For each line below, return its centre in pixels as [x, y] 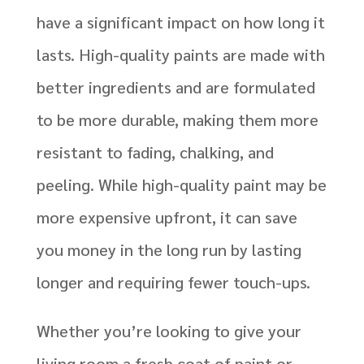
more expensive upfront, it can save [167, 217]
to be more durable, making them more [177, 120]
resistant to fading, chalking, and [155, 152]
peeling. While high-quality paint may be [181, 185]
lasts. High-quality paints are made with [180, 55]
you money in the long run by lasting [169, 250]
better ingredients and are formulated [175, 87]
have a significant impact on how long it [180, 22]
